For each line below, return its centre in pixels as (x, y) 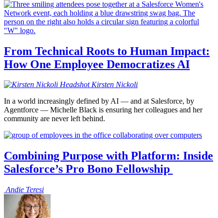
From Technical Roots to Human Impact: (107, 51)
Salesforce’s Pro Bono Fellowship (88, 169)
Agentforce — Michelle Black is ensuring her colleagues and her (103, 110)
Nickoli (127, 85)
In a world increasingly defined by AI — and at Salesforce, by (99, 101)
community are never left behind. (54, 119)
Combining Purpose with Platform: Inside (109, 156)
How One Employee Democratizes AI (97, 64)
